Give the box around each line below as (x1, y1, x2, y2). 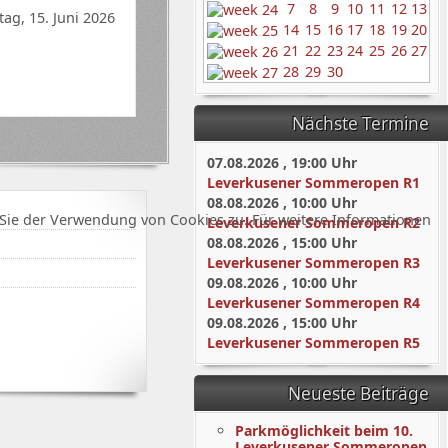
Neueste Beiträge (288, 382, 429, 405)
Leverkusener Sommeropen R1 (206, 173, 420, 192)
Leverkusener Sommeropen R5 (206, 333, 420, 352)
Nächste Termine (292, 112, 429, 135)
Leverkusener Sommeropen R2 (206, 213, 420, 232)
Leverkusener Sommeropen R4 (206, 293, 420, 312)
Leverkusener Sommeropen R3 (206, 253, 420, 272)
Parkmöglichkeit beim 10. (234, 421, 413, 440)
